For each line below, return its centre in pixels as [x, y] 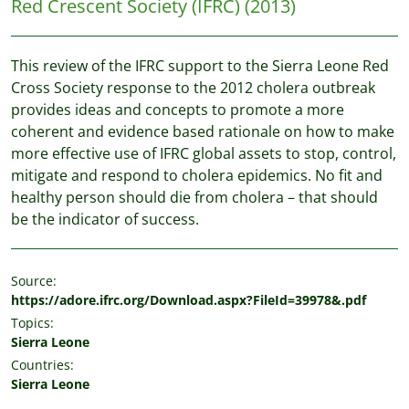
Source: [34, 281]
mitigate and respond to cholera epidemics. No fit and [197, 175]
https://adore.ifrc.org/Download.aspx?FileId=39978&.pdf [189, 300]
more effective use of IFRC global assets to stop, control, [204, 153]
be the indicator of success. [105, 219]
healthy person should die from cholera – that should [194, 197]
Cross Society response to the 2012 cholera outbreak [193, 88]
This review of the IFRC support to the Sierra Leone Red [200, 66]
